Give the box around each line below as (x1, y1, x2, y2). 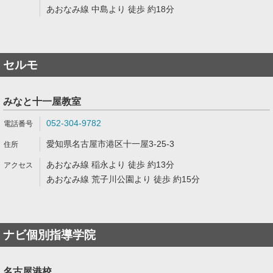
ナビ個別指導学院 (3, 229, 96, 241)
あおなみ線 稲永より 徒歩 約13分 (46, 160, 174, 169)
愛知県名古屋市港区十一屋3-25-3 (46, 139, 174, 149)
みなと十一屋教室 (3, 96, 81, 107)
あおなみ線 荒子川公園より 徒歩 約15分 (46, 174, 200, 184)
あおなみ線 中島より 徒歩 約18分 (46, 4, 174, 14)
